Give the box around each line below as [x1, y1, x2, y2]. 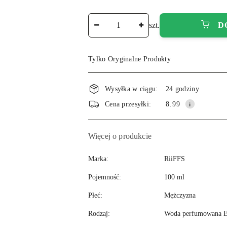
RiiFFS [164, 155, 185, 163]
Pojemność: [88, 173, 121, 181]
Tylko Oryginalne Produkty [88, 55, 171, 63]
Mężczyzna [164, 192, 196, 199]
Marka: [88, 155, 108, 163]
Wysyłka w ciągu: [105, 85, 158, 93]
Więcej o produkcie [88, 132, 152, 140]
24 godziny [166, 85, 199, 93]
